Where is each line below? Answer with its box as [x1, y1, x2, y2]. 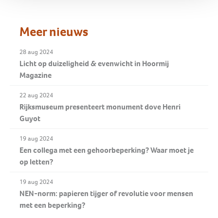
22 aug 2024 [19, 91, 53, 100]
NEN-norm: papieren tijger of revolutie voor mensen [19, 188, 193, 199]
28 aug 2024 [19, 48, 53, 56]
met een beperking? [19, 200, 85, 211]
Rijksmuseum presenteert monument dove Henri [19, 102, 181, 112]
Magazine [19, 70, 52, 81]
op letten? [19, 157, 53, 167]
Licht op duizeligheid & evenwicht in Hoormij [19, 58, 169, 69]
